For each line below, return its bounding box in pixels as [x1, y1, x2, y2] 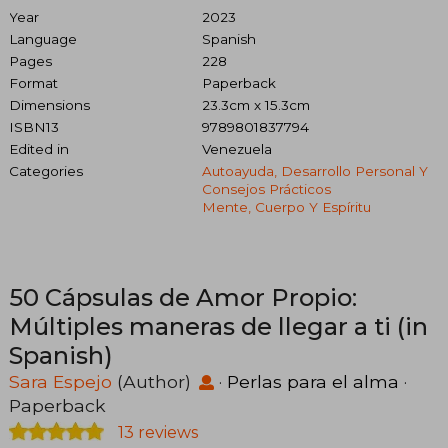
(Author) [112, 370, 196, 392]
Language [9, 30, 77, 47]
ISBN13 [9, 118, 59, 135]
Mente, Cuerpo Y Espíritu [201, 198, 371, 215]
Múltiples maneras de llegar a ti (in [9, 311, 428, 341]
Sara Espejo [9, 370, 112, 392]
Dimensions [9, 96, 90, 113]
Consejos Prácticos [201, 180, 331, 197]
